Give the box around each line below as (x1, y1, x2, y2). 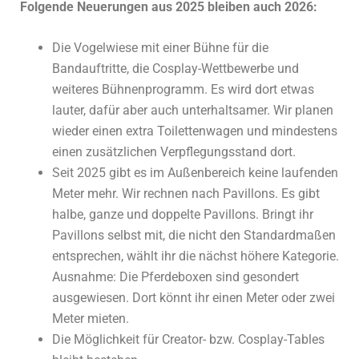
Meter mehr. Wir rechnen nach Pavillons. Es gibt (52, 186, 320, 202)
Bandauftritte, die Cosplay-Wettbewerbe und (52, 61, 299, 77)
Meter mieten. (52, 311, 129, 327)
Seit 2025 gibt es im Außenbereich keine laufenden (52, 165, 338, 181)
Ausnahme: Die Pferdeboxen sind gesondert (52, 269, 299, 285)
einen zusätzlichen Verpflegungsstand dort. (52, 144, 296, 160)
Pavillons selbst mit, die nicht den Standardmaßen (52, 228, 336, 244)
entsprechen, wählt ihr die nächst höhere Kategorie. (52, 248, 339, 264)
